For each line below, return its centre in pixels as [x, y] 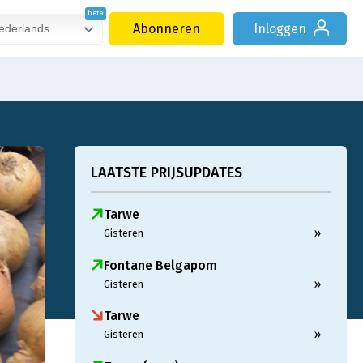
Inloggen [280, 29]
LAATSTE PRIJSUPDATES [167, 173]
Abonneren [167, 29]
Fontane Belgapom [160, 265]
